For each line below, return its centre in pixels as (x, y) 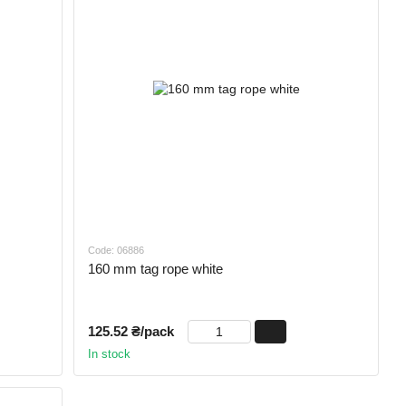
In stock (110, 353)
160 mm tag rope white (156, 268)
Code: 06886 (116, 250)
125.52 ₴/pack (131, 331)
